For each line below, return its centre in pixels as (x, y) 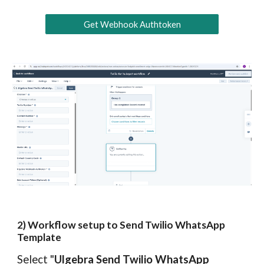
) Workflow (51, 225)
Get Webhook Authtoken (132, 24)
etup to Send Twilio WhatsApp (154, 225)
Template (39, 237)
